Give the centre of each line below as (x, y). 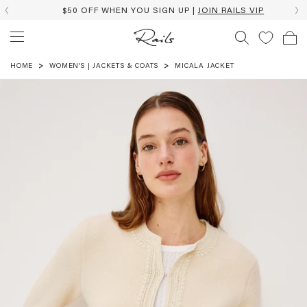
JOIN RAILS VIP (224, 10)
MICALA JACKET (205, 65)
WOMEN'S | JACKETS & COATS (104, 65)
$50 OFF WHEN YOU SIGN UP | (124, 10)
